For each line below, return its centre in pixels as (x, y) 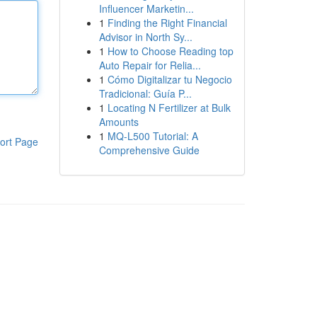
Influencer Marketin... (146, 8)
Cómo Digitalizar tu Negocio (169, 79)
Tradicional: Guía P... (145, 93)
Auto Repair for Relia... (150, 65)
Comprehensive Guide (149, 150)
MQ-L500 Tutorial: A (152, 136)
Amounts (119, 122)
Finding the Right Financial (167, 23)
